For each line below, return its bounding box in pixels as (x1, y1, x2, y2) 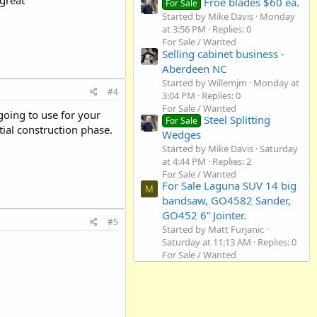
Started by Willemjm (162, 76, 247, 89)
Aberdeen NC (162, 61, 226, 76)
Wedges (162, 127, 201, 142)
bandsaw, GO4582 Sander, (162, 193, 291, 208)
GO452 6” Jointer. (162, 208, 246, 223)
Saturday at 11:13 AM (162, 236, 251, 249)
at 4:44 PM (162, 155, 206, 168)
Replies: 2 (212, 155, 251, 168)
